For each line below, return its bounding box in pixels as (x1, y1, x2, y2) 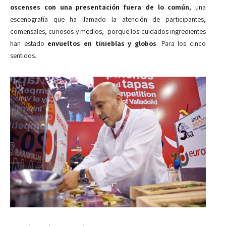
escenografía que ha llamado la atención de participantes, (10, 14, 206, 24)
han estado (10, 38, 48, 48)
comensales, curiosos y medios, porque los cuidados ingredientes (10, 26, 206, 36)
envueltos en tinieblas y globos (47, 38, 157, 48)
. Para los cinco (156, 38, 206, 48)
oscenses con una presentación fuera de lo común (10, 2, 190, 12)
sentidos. (10, 50, 36, 60)
